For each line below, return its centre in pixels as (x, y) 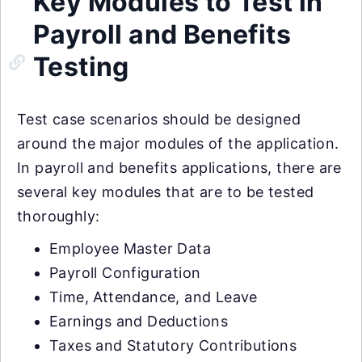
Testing (81, 66)
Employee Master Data (130, 248)
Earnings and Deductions (139, 321)
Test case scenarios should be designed (159, 119)
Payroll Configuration (125, 272)
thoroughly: (59, 216)
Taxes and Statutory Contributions (173, 345)
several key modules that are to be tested (166, 192)
